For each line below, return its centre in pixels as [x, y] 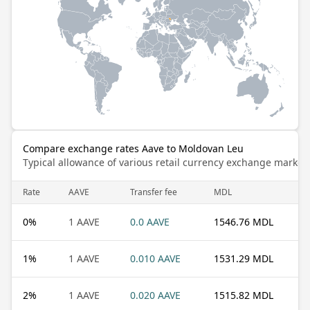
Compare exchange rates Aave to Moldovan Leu [133, 148]
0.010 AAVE [155, 258]
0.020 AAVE [155, 295]
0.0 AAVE [150, 221]
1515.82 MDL [244, 295]
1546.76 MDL [244, 221]
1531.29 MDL [244, 258]
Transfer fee [154, 192]
